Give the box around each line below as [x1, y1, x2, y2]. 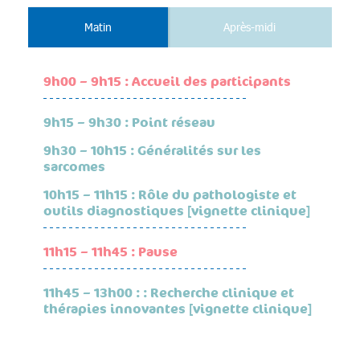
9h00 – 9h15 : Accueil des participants [43, 74, 291, 91]
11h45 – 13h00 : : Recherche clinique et [43, 285, 294, 302]
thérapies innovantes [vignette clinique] [43, 301, 312, 318]
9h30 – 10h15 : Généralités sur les [43, 143, 261, 160]
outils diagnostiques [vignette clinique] [43, 203, 310, 220]
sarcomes [43, 159, 105, 176]
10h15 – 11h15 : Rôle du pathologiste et [43, 187, 297, 204]
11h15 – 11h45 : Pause [43, 244, 178, 261]
